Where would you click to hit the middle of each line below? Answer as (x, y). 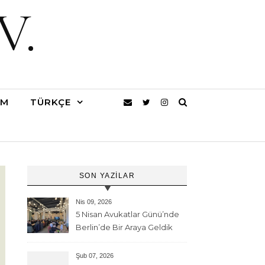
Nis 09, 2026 (94, 202)
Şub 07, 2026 (95, 256)
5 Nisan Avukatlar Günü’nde (127, 214)
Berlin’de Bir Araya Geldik (124, 227)
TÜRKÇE (51, 102)
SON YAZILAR (107, 176)
